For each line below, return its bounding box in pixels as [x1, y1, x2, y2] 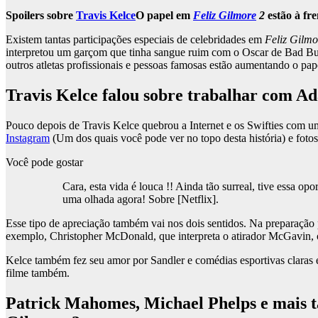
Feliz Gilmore [193, 9, 256, 22]
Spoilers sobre [6, 9, 76, 22]
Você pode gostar [6, 156, 83, 169]
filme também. [6, 267, 70, 280]
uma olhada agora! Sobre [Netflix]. [62, 193, 219, 206]
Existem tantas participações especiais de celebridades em [6, 33, 265, 46]
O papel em [136, 9, 193, 22]
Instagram [6, 132, 50, 145]
